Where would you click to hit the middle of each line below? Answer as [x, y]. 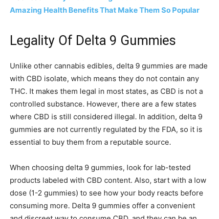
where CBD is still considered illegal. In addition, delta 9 [106, 117]
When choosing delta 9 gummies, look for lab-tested [100, 167]
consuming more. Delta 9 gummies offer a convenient [102, 206]
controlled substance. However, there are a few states [103, 104]
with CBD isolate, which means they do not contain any [104, 78]
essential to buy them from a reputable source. [91, 142]
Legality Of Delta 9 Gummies [93, 41]
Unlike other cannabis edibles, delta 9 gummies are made [109, 66]
